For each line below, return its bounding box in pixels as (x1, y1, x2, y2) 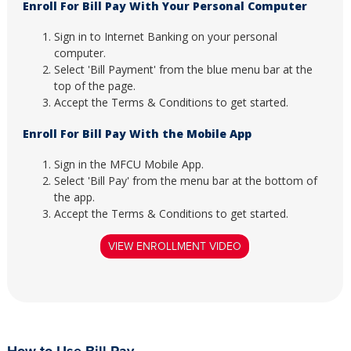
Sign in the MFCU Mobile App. (53, 157, 207, 172)
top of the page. (53, 78, 136, 94)
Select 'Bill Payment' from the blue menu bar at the (53, 62, 313, 78)
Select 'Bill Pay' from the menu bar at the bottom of (53, 173, 317, 189)
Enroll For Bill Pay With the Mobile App (22, 125, 251, 141)
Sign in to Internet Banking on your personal (53, 29, 277, 45)
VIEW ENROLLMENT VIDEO (108, 240, 242, 254)
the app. (53, 190, 95, 205)
